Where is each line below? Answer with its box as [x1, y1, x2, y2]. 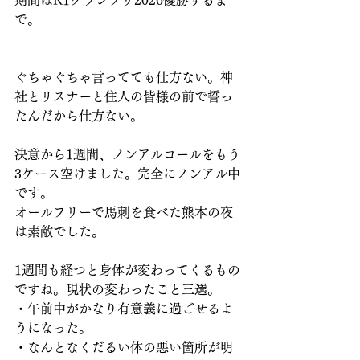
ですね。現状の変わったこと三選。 [14, 283, 220, 296]
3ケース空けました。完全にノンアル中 [14, 167, 240, 180]
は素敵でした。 [14, 225, 104, 238]
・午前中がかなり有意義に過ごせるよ [14, 302, 233, 315]
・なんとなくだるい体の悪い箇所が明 [14, 341, 233, 354]
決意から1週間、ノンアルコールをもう [14, 148, 240, 161]
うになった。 [14, 321, 92, 334]
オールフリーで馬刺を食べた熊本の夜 [14, 206, 233, 219]
